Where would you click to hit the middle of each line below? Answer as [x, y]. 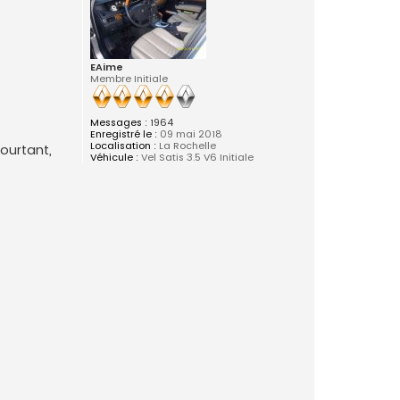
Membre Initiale [129, 79]
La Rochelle [186, 146]
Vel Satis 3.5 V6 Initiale [196, 158]
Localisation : [123, 146]
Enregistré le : [123, 134]
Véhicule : [114, 158]
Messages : [118, 123]
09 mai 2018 [189, 134]
